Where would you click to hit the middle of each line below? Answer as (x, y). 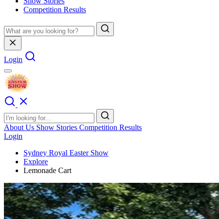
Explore (36, 162)
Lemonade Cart (47, 170)
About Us (20, 127)
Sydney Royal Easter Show (66, 153)
